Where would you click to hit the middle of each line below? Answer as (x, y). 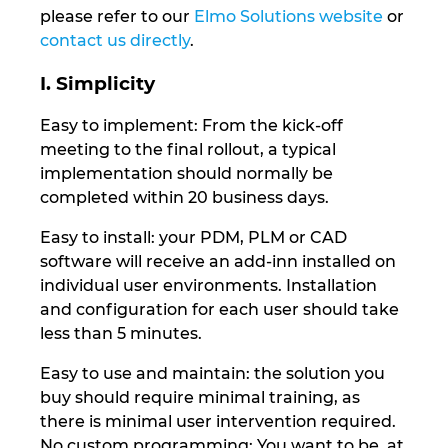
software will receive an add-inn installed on (218, 261)
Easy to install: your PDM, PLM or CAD (193, 237)
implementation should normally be (186, 173)
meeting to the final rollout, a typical (188, 149)
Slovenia (54, 54)
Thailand (55, 360)
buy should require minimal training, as (200, 397)
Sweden (53, 258)
